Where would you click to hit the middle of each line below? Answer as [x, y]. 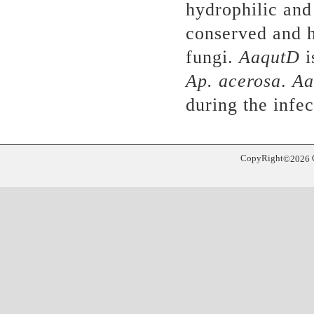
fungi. [213, 57]
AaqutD [270, 57]
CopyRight [262, 158]
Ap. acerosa [234, 81]
